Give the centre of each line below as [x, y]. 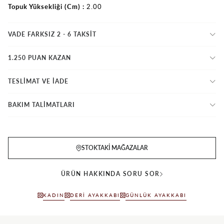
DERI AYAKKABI [95, 195]
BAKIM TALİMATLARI [41, 104]
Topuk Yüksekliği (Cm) [44, 6]
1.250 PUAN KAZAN [39, 57]
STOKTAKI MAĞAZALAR [115, 147]
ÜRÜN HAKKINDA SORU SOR [110, 173]
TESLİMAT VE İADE [38, 81]
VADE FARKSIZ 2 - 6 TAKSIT [52, 34]
